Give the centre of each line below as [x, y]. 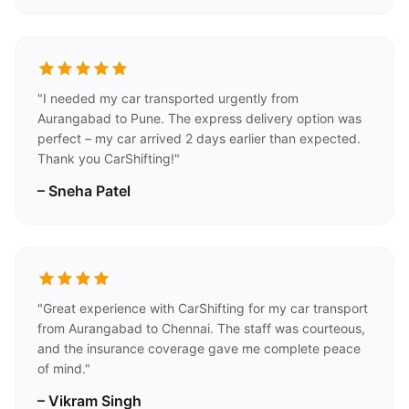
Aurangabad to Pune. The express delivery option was [199, 118]
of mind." [64, 368]
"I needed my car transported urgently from [168, 98]
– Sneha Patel [84, 191]
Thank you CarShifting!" [109, 158]
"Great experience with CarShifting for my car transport [203, 308]
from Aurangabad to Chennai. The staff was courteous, [201, 328]
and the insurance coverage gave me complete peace [199, 348]
